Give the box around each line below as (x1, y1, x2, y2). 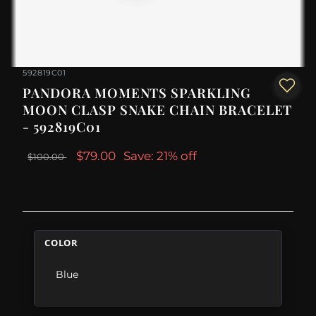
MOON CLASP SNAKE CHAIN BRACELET (23, 101, 293, 119)
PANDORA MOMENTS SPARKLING (23, 84, 251, 102)
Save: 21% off (123, 149, 197, 164)
